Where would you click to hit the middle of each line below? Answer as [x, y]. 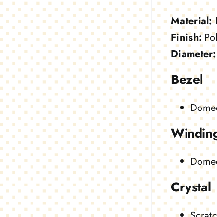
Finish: [186, 37]
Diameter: [194, 54]
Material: [192, 21]
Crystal [191, 187]
